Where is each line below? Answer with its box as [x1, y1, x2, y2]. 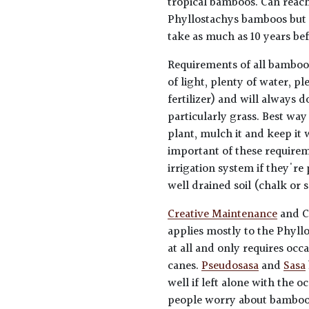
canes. [168, 257, 202, 276]
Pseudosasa [201, 257, 259, 276]
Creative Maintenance [168, 206, 278, 224]
